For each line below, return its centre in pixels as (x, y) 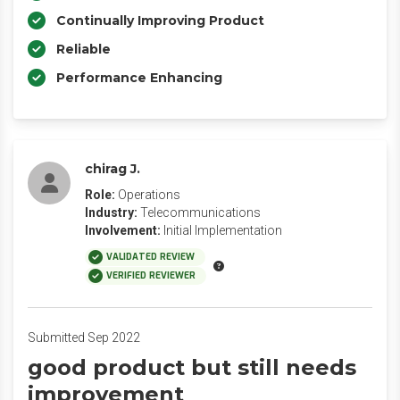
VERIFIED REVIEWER (151, 275)
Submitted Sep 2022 (84, 337)
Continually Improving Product (160, 21)
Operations (149, 195)
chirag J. (112, 169)
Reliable (83, 49)
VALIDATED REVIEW (150, 257)
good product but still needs (192, 367)
